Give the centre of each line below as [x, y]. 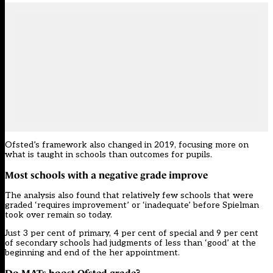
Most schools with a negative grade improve [106, 175]
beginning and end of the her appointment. [92, 253]
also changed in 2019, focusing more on [168, 145]
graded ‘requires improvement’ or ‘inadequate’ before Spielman [132, 205]
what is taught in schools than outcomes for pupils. [108, 155]
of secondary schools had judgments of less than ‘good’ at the [130, 243]
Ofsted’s [23, 145]
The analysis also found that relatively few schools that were [129, 196]
